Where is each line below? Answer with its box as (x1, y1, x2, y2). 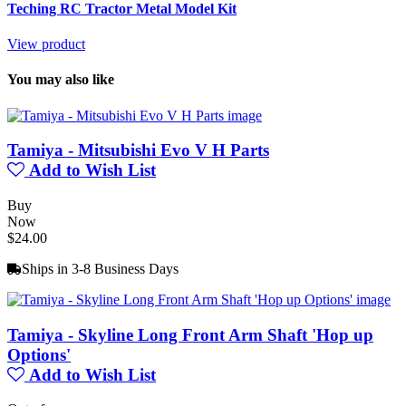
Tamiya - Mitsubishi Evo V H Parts (7, 140, 269, 160)
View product (7, 35, 85, 52)
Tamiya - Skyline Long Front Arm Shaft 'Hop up (7, 324, 373, 344)
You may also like (7, 72, 114, 88)
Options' (7, 344, 71, 364)
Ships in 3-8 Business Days (22, 260, 179, 276)
